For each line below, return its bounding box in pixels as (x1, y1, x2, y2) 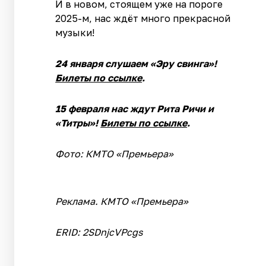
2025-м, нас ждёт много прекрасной (55, 12, 231, 24)
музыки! (55, 26, 95, 39)
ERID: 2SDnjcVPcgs (55, 226, 143, 238)
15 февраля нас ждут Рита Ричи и (55, 102, 214, 115)
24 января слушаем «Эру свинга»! (55, 57, 217, 69)
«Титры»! (55, 116, 101, 129)
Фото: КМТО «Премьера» (55, 147, 174, 160)
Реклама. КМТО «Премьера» (55, 195, 189, 207)
